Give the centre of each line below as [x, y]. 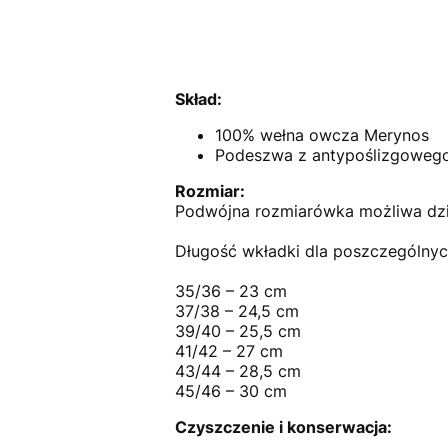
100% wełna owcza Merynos [321, 135]
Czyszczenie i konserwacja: [283, 427]
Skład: [198, 99]
